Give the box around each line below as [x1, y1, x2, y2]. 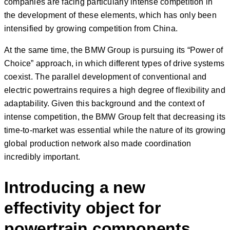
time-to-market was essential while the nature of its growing [4, 125, 226, 135]
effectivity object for [4, 199, 161, 218]
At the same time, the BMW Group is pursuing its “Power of [4, 45, 223, 54]
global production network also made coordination [4, 139, 191, 148]
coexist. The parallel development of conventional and [4, 72, 207, 81]
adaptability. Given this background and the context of [4, 99, 204, 108]
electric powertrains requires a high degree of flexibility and [4, 85, 225, 94]
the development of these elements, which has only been [4, 10, 217, 20]
